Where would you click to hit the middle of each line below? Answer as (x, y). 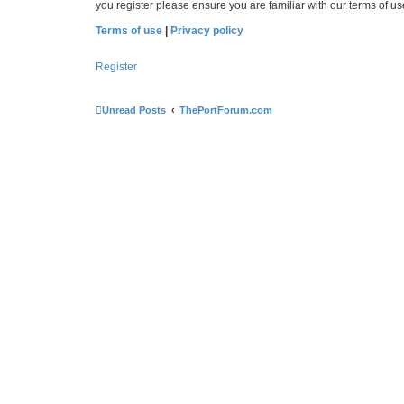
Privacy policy (207, 31)
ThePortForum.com (226, 110)
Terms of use (129, 31)
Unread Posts (134, 110)
